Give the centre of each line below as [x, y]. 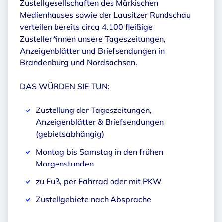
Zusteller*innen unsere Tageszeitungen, [93, 39]
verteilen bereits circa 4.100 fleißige [86, 27]
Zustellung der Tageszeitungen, [94, 110]
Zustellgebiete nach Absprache [93, 199]
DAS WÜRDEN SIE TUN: [65, 86]
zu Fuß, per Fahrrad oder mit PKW [99, 182]
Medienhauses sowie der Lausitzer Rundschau [105, 15]
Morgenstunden [65, 164]
